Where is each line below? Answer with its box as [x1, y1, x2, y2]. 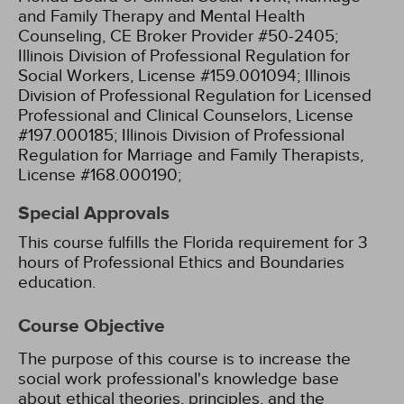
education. [18, 272, 96, 292]
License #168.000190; [18, 165, 181, 185]
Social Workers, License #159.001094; [18, 66, 300, 86]
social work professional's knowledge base [18, 369, 339, 389]
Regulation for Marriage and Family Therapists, [18, 145, 363, 165]
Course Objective [18, 315, 165, 338]
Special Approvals [18, 202, 170, 225]
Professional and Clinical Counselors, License [18, 106, 353, 125]
